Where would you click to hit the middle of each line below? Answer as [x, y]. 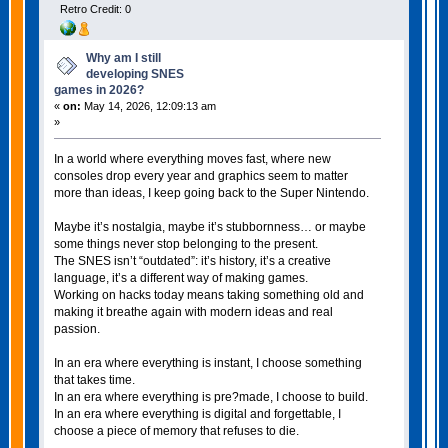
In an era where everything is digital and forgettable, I [197, 414]
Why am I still [124, 58]
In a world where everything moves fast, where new [192, 159]
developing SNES [135, 74]
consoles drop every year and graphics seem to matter [200, 176]
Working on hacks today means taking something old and [208, 295]
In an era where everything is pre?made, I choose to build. [210, 397]
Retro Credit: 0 [95, 9]
